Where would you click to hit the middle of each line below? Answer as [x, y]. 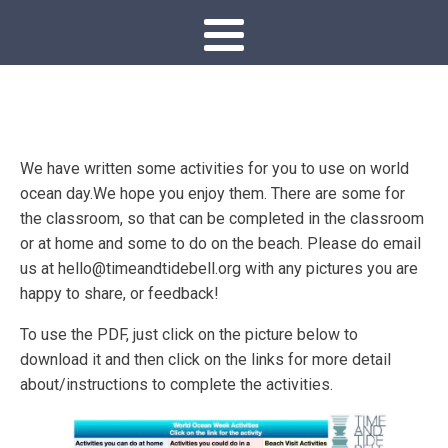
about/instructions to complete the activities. [176, 384]
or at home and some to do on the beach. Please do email [220, 243]
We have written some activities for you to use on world [214, 168]
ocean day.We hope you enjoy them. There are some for [212, 193]
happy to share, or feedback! [119, 293]
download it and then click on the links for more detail [205, 359]
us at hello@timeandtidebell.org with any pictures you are [219, 268]
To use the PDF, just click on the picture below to [189, 334]
